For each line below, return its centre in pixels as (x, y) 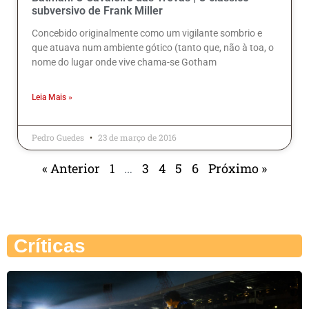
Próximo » (238, 169)
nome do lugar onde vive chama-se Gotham (124, 62)
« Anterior (71, 169)
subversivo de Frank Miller (97, 11)
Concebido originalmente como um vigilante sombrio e (147, 33)
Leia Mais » (52, 98)
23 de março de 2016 (136, 138)
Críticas (50, 246)
